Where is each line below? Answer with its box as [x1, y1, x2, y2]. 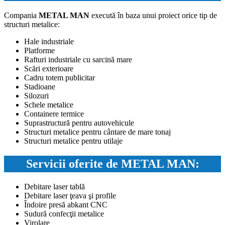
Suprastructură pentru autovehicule [24, 119, 134, 128]
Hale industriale [24, 37, 74, 46]
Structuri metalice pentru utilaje [24, 137, 123, 146]
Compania [4, 11, 39, 20]
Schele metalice [24, 100, 73, 109]
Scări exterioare [24, 64, 73, 73]
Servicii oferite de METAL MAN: [26, 157, 199, 171]
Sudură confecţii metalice [24, 209, 104, 218]
